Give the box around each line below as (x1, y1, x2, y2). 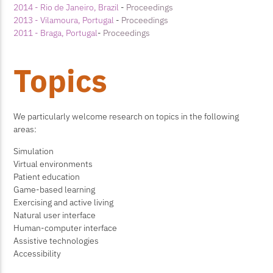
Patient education (13, 170, 80, 182)
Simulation (13, 144, 54, 157)
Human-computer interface (13, 221, 118, 233)
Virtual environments (13, 157, 93, 169)
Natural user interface (13, 208, 96, 221)
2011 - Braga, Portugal (13, 26, 98, 38)
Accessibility (13, 247, 62, 259)
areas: (13, 123, 37, 135)
